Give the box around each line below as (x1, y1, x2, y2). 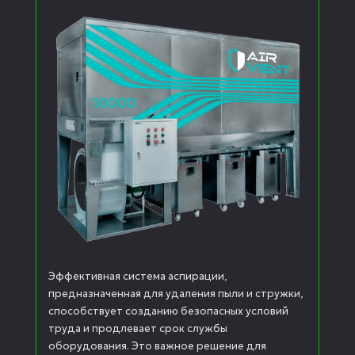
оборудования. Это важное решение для (48, 338, 266, 353)
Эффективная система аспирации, (48, 269, 227, 283)
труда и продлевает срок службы (48, 321, 227, 335)
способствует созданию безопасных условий (48, 303, 288, 318)
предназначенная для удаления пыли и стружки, (48, 286, 303, 300)
